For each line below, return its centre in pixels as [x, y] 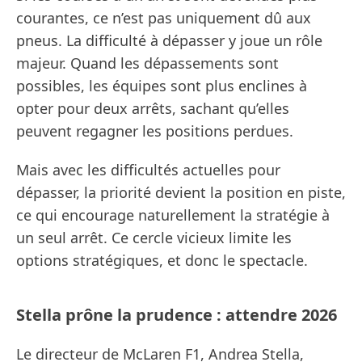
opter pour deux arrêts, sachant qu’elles [153, 109]
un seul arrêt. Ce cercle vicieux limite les [154, 238]
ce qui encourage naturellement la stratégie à [173, 215]
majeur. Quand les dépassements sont [147, 63]
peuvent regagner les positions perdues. [155, 131]
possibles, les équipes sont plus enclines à [162, 86]
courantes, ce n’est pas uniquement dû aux [164, 18]
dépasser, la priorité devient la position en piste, [181, 193]
